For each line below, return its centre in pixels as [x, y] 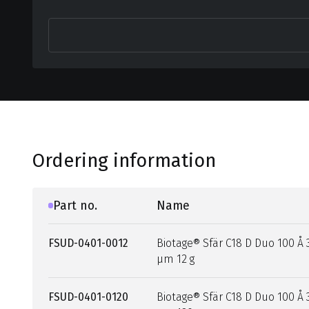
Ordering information [124, 160]
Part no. [76, 205]
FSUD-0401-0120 [89, 297]
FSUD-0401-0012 [89, 243]
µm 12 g [175, 259]
